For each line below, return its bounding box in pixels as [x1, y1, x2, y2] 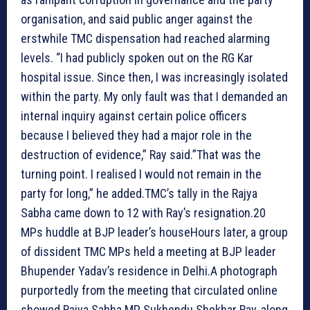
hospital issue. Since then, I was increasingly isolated [21, 69, 288, 84]
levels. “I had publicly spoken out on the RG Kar [21, 50, 253, 65]
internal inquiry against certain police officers [21, 108, 247, 123]
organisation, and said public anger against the [21, 11, 253, 26]
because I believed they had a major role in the [21, 127, 252, 143]
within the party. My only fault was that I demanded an [21, 89, 288, 104]
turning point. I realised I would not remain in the [21, 166, 262, 181]
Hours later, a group [190, 224, 288, 239]
